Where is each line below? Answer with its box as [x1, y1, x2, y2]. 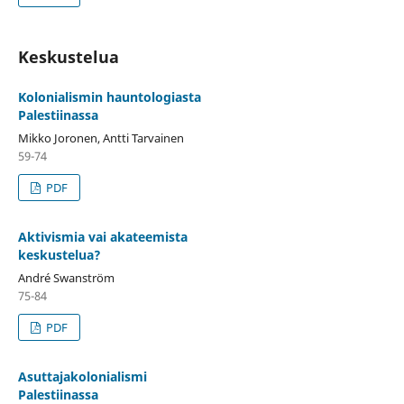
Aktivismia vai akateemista [17, 227, 188, 245]
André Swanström [17, 269, 115, 286]
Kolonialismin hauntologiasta [17, 87, 201, 106]
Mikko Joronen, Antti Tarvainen [17, 129, 184, 146]
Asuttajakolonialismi [17, 367, 147, 385]
